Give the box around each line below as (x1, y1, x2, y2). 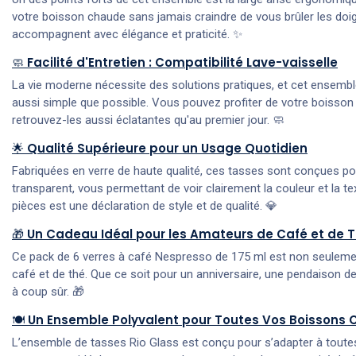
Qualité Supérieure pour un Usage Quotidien (27, 139, 308, 157)
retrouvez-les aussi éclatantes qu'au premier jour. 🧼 (12, 112, 284, 127)
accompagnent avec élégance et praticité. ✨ (12, 26, 242, 41)
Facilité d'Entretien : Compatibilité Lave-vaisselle (27, 53, 338, 71)
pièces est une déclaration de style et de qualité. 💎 (12, 198, 277, 213)
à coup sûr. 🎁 (12, 284, 84, 299)
